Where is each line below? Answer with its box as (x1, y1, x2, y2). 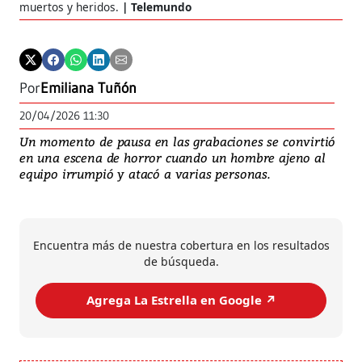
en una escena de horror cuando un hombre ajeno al (19, 149, 326, 166)
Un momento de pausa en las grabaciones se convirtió (19, 133, 336, 149)
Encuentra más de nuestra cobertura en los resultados (32, 237, 330, 253)
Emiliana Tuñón (40, 78, 137, 97)
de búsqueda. (143, 253, 219, 269)
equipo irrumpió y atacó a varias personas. (19, 165, 270, 182)
